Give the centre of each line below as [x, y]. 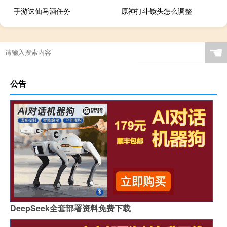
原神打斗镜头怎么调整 [157, 10]
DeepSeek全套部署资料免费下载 [70, 208]
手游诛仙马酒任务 [42, 10]
